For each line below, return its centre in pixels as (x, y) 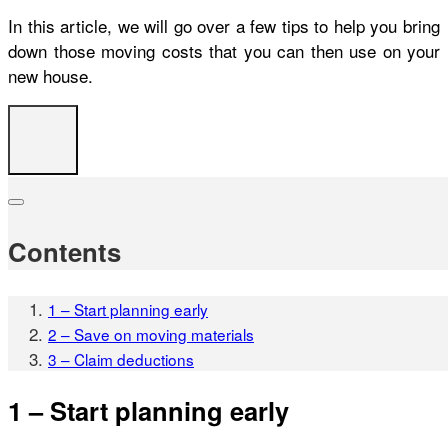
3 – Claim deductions (121, 359)
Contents (64, 252)
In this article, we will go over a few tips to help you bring (224, 25)
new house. (53, 75)
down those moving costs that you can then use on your (224, 50)
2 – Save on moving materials (151, 334)
